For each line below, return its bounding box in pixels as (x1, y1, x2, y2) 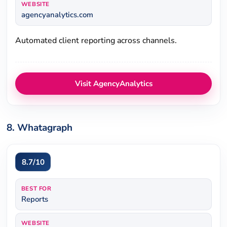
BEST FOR (21, 184, 52, 193)
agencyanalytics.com (21, 10, 93, 20)
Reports (21, 194, 48, 204)
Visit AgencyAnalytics (74, 78, 153, 89)
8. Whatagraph (7, 121, 73, 135)
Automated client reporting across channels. (15, 34, 177, 46)
